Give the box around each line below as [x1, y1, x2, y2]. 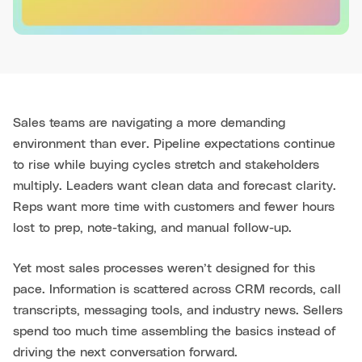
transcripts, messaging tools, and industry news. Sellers [13, 303, 343, 317]
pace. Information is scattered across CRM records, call [13, 282, 341, 296]
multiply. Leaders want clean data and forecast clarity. [13, 179, 336, 192]
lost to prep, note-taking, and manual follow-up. [13, 221, 292, 234]
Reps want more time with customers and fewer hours [13, 200, 335, 213]
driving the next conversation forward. [13, 345, 238, 359]
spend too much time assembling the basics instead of [13, 324, 336, 338]
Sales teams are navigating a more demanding [13, 116, 285, 129]
